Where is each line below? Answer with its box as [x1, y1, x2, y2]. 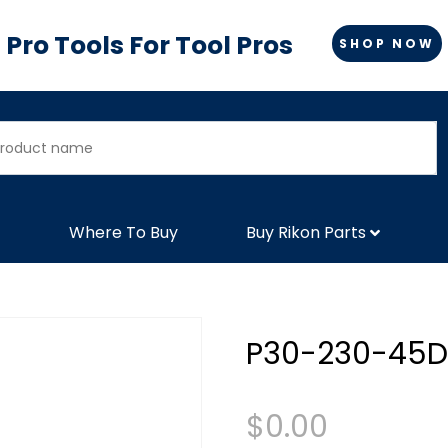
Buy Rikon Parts [246, 220, 366, 244]
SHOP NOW [339, 34, 435, 52]
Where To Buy [69, 220, 178, 244]
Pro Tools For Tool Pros [6, 28, 293, 63]
